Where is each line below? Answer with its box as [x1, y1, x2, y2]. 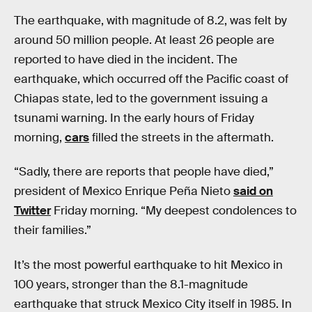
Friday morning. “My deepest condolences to [51, 203, 297, 219]
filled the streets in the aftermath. [89, 130, 274, 145]
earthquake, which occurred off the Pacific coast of [14, 71, 288, 86]
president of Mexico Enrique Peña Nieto [14, 184, 233, 199]
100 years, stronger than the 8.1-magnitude [14, 276, 248, 292]
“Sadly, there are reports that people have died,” [14, 164, 274, 180]
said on [233, 184, 273, 199]
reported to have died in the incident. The [14, 52, 237, 67]
